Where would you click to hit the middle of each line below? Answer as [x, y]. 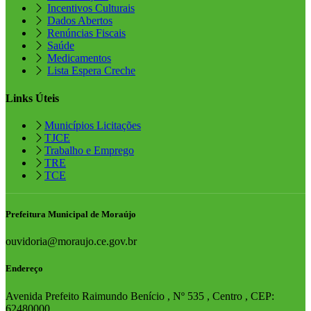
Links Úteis [32, 98]
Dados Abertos [80, 21]
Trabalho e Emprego [89, 150]
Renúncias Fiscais [86, 33]
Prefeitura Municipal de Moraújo [71, 214]
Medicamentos [79, 58]
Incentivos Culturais [91, 8]
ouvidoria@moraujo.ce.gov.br [71, 242]
